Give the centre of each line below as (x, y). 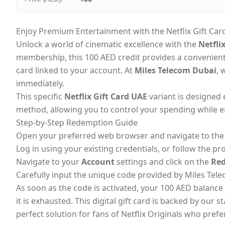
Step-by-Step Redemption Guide (77, 122)
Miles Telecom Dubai (176, 70)
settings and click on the (163, 161)
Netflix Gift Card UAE (106, 96)
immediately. (40, 83)
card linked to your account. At (75, 70)
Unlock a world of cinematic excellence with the (107, 44)
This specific (40, 96)
